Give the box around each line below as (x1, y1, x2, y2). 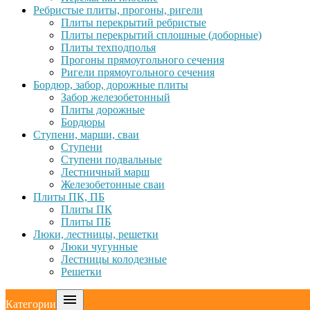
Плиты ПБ (61, 216, 111, 228)
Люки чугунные (61, 241, 138, 253)
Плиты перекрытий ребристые (61, 17, 206, 28)
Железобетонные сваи (61, 179, 165, 190)
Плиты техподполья (61, 42, 156, 53)
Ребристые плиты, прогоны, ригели (33, 4, 203, 16)
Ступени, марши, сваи (33, 129, 139, 140)
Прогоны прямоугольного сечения (61, 54, 224, 66)
